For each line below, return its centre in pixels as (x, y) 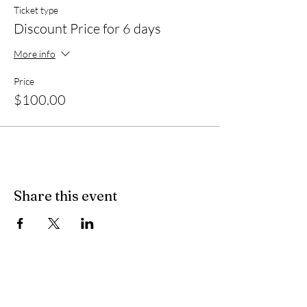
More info (35, 53)
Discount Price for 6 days (87, 28)
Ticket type (36, 10)
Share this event (65, 196)
